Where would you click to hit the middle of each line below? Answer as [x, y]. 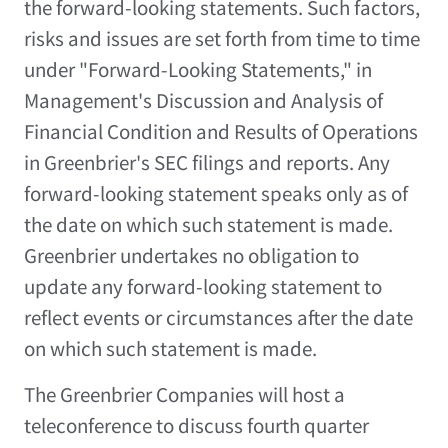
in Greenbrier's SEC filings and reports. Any [207, 162]
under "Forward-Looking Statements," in [198, 69]
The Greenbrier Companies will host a [184, 394]
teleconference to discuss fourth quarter [196, 425]
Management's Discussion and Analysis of [203, 100]
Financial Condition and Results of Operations [221, 131]
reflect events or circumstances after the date [218, 317]
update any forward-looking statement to [203, 286]
